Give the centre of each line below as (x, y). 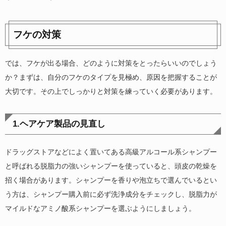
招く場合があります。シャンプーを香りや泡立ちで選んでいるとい (111, 180)
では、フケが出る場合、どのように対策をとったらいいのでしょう (111, 63)
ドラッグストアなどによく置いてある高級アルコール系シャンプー (111, 152)
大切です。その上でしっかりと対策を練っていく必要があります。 (111, 91)
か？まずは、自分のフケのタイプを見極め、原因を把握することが (111, 77)
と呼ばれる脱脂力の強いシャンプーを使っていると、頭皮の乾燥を (111, 166)
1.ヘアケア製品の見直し (59, 124)
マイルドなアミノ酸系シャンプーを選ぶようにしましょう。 (100, 208)
